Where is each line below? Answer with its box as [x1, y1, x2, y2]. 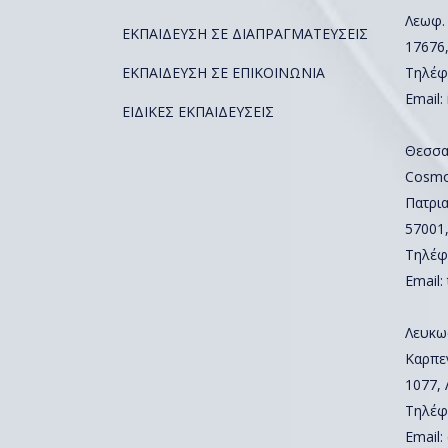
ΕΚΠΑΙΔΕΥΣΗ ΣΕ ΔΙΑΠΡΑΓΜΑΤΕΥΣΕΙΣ [122, 24, 368, 43]
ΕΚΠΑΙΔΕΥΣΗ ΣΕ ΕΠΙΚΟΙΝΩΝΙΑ [122, 63, 325, 82]
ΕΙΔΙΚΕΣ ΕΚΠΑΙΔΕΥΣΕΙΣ [122, 102, 274, 121]
